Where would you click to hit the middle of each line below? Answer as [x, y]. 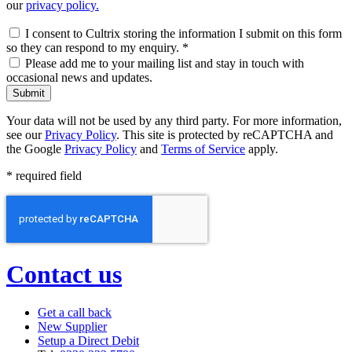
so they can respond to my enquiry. [94, 48]
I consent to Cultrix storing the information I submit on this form [182, 34]
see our [26, 135]
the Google [35, 149]
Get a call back [75, 313]
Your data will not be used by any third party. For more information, [174, 121]
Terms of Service [203, 149]
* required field [44, 176]
